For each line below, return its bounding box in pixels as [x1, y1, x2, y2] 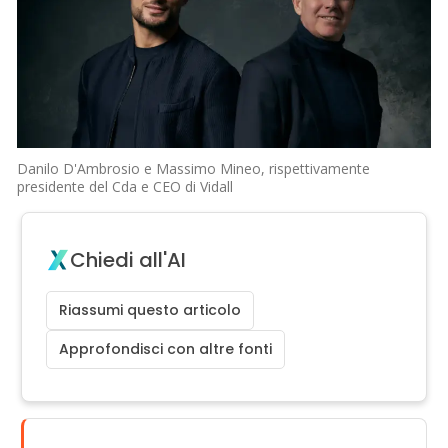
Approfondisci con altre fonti [59, 338, 273, 359]
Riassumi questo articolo [59, 299, 242, 320]
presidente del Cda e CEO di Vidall [17, 176, 234, 196]
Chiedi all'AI [70, 245, 187, 274]
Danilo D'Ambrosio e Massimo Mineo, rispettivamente [17, 158, 371, 178]
